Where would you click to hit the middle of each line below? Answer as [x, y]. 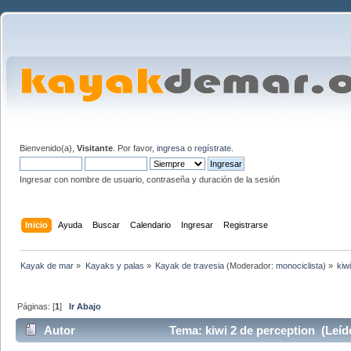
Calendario [151, 224]
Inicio [37, 224]
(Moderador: [250, 265]
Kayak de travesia [189, 265]
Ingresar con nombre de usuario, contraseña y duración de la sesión [150, 179]
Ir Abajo [85, 306]
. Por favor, [135, 148]
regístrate [213, 148]
